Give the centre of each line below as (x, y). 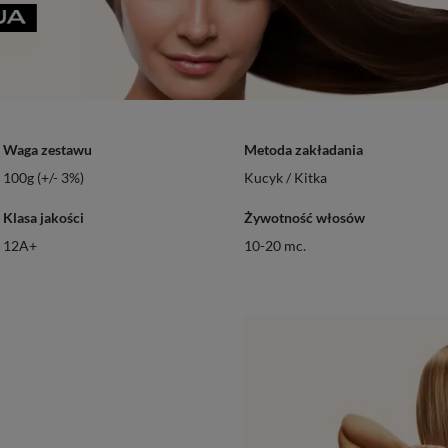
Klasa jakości (43, 218)
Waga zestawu (47, 150)
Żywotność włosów (304, 218)
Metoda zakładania (303, 150)
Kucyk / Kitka (285, 178)
